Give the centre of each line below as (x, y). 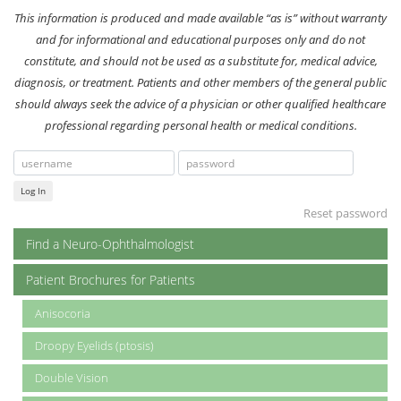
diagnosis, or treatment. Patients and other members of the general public (200, 82)
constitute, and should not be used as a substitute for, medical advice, (200, 60)
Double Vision (72, 378)
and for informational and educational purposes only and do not (200, 39)
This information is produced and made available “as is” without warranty (200, 17)
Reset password (346, 213)
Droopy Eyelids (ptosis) (94, 346)
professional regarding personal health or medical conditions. (200, 125)
